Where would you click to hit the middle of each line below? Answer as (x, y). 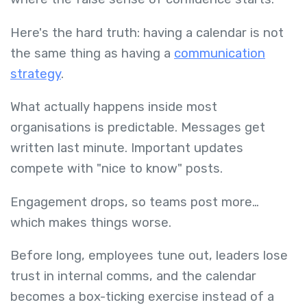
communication (220, 53)
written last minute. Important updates (127, 148)
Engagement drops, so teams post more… (135, 202)
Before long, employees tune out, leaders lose (149, 256)
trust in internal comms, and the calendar (133, 277)
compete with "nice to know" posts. (118, 169)
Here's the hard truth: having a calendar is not (147, 33)
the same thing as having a (92, 53)
